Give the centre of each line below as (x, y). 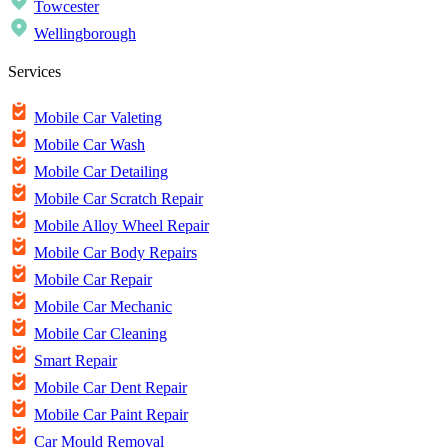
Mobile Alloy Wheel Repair (121, 226)
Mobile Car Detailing (101, 172)
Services (34, 71)
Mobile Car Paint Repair (111, 415)
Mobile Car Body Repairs (115, 253)
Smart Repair (75, 361)
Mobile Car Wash (89, 145)
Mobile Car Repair (93, 280)
